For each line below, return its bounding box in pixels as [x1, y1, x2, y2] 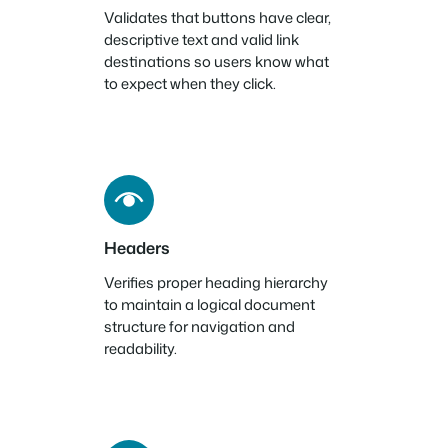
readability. [104, 337, 177, 359]
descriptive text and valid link [104, 29, 299, 51]
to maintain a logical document [104, 293, 315, 315]
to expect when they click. [104, 73, 276, 95]
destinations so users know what [104, 51, 329, 73]
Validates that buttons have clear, [104, 7, 331, 29]
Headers [104, 236, 170, 260]
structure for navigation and [104, 315, 295, 337]
